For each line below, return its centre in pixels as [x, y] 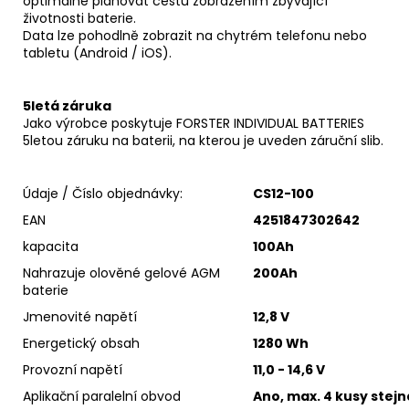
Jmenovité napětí [80, 316]
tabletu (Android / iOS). [97, 52]
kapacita [51, 246]
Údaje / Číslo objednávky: [103, 193]
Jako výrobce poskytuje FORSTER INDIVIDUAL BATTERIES [194, 123]
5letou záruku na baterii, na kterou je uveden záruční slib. [203, 140]
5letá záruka [67, 105]
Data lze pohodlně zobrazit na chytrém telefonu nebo [195, 35]
